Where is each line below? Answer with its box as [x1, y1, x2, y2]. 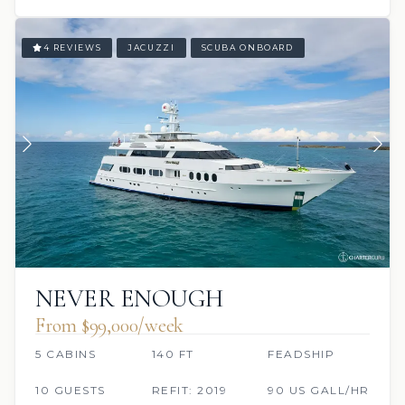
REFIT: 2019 [151, 383, 228, 398]
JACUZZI [127, 42, 175, 53]
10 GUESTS [35, 383, 106, 398]
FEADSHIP [268, 347, 335, 362]
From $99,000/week [35, 314, 184, 338]
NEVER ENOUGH [35, 283, 223, 315]
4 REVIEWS [42, 42, 102, 53]
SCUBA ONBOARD [201, 42, 294, 53]
